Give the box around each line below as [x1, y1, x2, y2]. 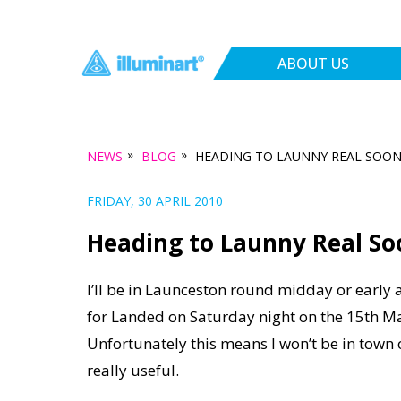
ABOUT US [277, 53, 350, 73]
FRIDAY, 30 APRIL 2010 [87, 192, 223, 210]
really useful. [87, 360, 179, 381]
